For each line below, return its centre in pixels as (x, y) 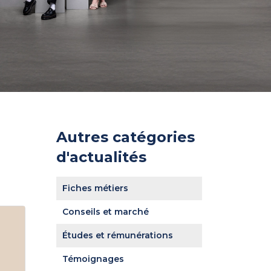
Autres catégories (125, 137)
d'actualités (101, 157)
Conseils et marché (105, 212)
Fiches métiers (95, 188)
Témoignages (93, 259)
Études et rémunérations (117, 235)
